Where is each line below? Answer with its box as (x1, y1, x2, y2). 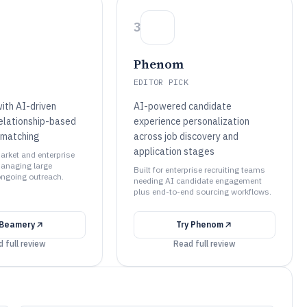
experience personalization (133, 115, 249, 127)
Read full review (173, 238, 236, 249)
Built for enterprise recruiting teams (133, 164, 265, 175)
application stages (133, 145, 214, 158)
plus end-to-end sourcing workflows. (133, 186, 271, 197)
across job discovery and (133, 130, 238, 143)
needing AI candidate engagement (133, 175, 262, 186)
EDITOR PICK (133, 77, 189, 87)
